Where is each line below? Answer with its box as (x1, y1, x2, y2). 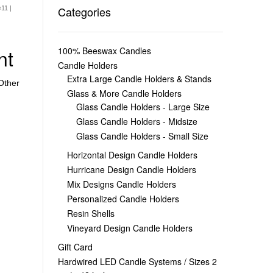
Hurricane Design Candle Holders (66, 163, 196, 175)
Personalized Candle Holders (66, 192, 179, 205)
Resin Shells (66, 207, 115, 219)
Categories (57, 3, 111, 19)
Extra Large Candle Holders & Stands (66, 72, 211, 85)
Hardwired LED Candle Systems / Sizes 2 (57, 255, 217, 268)
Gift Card (57, 240, 93, 253)
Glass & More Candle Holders (66, 87, 182, 99)
